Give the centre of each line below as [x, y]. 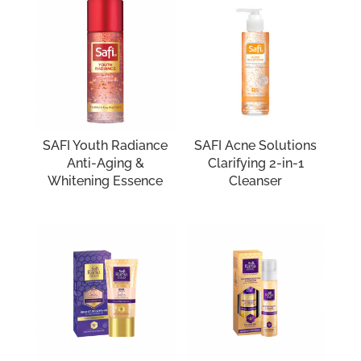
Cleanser [256, 181]
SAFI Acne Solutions [256, 146]
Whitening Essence [106, 181]
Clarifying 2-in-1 [255, 164]
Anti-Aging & [105, 164]
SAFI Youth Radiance [106, 146]
